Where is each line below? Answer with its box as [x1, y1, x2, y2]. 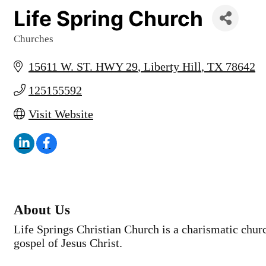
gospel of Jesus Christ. [14, 236, 122, 250]
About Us [14, 202, 70, 218]
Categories [13, 41, 61, 52]
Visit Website [28, 107, 93, 121]
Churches [14, 33, 53, 45]
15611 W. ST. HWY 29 [28, 60, 138, 73]
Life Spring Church [14, 5, 203, 31]
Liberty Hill [144, 60, 201, 73]
